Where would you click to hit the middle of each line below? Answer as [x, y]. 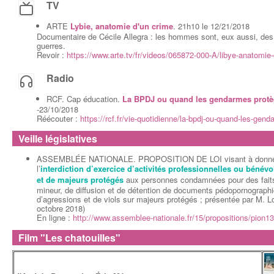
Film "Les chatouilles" [69, 238]
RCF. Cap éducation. [84, 99]
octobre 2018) [62, 208]
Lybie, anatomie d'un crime [122, 26]
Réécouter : [58, 118]
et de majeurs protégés [80, 180]
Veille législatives [58, 139]
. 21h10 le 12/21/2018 [211, 26]
